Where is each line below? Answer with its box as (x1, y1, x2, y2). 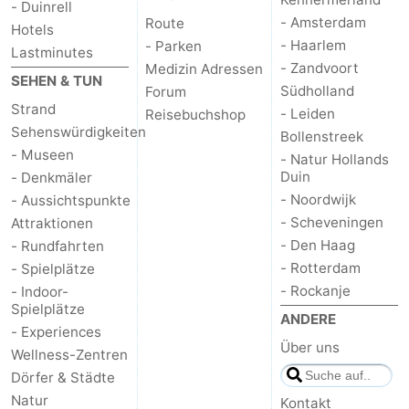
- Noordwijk (279, 191, 356, 209)
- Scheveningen (279, 214, 383, 232)
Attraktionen (11, 215, 93, 233)
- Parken (145, 37, 203, 56)
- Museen (11, 146, 74, 164)
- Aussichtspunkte (11, 192, 131, 210)
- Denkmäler (11, 169, 92, 187)
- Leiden (279, 105, 335, 123)
